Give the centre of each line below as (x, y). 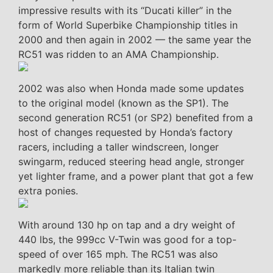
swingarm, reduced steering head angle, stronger (131, 162)
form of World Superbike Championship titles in (128, 25)
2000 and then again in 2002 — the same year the (135, 40)
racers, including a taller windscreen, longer (119, 147)
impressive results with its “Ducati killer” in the (125, 11)
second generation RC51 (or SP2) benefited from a (136, 118)
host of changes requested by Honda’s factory (126, 133)
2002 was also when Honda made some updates (131, 89)
